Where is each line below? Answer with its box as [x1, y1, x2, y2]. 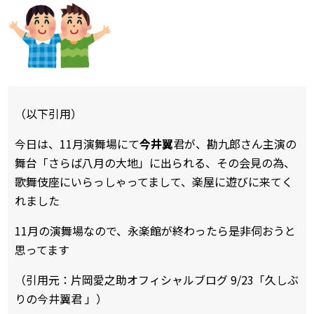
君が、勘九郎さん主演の [173, 135, 296, 153]
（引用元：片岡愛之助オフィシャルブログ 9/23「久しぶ [15, 271, 299, 289]
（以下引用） [15, 105, 82, 123]
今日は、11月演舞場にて [15, 135, 139, 153]
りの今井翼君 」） [15, 290, 107, 308]
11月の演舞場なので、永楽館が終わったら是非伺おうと [15, 222, 296, 240]
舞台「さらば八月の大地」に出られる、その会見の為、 [15, 154, 295, 172]
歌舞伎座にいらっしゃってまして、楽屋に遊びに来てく [15, 173, 293, 191]
